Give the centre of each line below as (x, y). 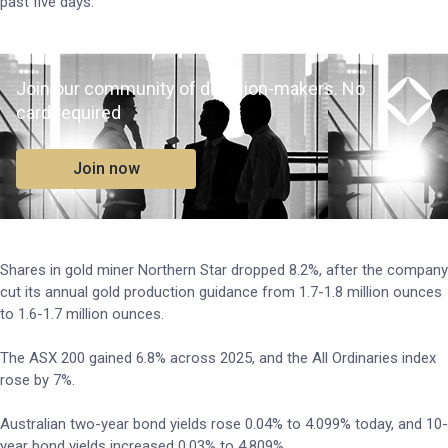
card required (68, 112)
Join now (106, 168)
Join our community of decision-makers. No (190, 88)
